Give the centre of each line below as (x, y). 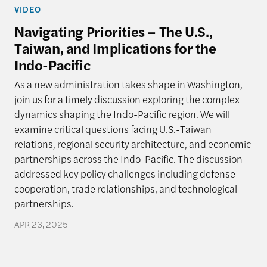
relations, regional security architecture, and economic (132, 143)
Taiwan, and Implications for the (115, 47)
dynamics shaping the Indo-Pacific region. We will (122, 114)
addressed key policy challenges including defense (125, 173)
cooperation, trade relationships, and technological (125, 188)
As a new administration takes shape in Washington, (128, 84)
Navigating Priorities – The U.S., (113, 31)
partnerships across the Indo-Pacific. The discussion (128, 158)
